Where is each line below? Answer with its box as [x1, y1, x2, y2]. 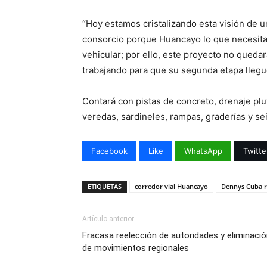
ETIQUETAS [88, 181, 122, 191]
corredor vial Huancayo [135, 181, 208, 191]
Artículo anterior [82, 214, 134, 223]
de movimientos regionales [82, 242, 189, 253]
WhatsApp [184, 145, 222, 156]
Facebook [91, 145, 128, 156]
